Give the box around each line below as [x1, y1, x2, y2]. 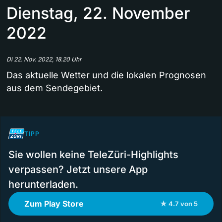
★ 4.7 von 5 [160, 200, 198, 208]
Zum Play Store [24, 199, 84, 209]
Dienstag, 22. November [6, 3, 190, 23]
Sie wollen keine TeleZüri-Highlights [8, 149, 178, 161]
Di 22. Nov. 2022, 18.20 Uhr [6, 55, 82, 63]
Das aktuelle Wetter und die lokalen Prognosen [6, 70, 206, 81]
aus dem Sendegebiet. [6, 83, 103, 94]
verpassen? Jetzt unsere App [8, 164, 148, 176]
